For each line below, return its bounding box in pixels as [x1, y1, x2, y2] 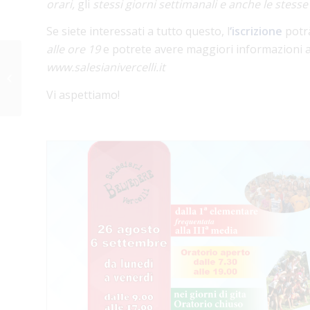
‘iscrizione [230, 24, 282, 39]
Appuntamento [24, 56, 87, 69]
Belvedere [24, 85, 68, 98]
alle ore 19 [46, 42, 100, 57]
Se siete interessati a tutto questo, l [46, 24, 230, 39]
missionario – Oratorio [24, 71, 118, 84]
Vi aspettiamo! [46, 86, 120, 102]
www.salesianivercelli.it [46, 60, 165, 75]
